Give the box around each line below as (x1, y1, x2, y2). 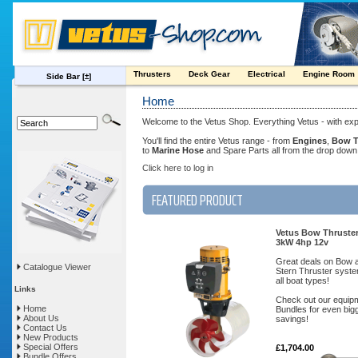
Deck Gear (189, 70, 233, 78)
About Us (21, 313, 59, 323)
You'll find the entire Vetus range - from (142, 136, 292, 145)
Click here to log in (142, 163, 213, 173)
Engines (292, 136, 327, 145)
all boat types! (276, 276, 329, 285)
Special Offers (21, 342, 78, 352)
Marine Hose (152, 145, 204, 155)
